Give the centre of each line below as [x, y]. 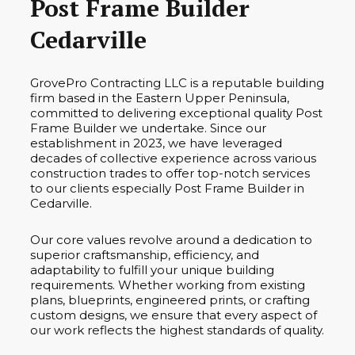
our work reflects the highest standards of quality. [177, 330]
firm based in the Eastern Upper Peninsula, [160, 97]
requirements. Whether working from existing [168, 284]
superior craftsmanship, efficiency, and [145, 254]
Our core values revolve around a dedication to [171, 239]
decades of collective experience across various [173, 158]
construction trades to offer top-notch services [170, 173]
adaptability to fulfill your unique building [152, 269]
